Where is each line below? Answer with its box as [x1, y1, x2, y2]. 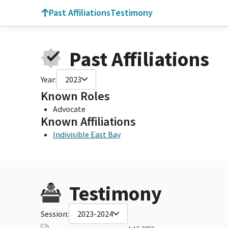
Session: [41, 208, 69, 219]
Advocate [53, 103, 85, 114]
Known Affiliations [41, 113, 136, 129]
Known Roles [41, 88, 110, 104]
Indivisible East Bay [53, 129, 121, 139]
